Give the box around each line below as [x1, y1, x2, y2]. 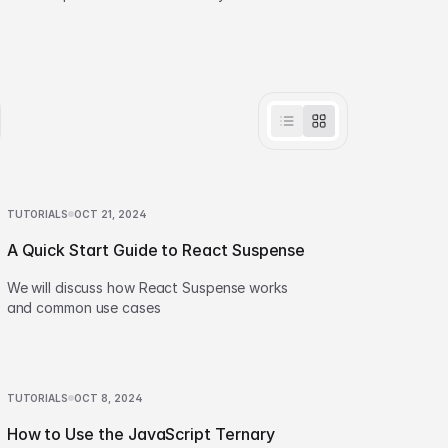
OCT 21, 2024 [74, 208, 148, 220]
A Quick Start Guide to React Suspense [6, 240, 306, 260]
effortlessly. [12, 5, 90, 22]
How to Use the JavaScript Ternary [6, 424, 275, 444]
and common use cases [6, 299, 161, 316]
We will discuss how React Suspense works [6, 279, 288, 296]
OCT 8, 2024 [74, 392, 144, 404]
